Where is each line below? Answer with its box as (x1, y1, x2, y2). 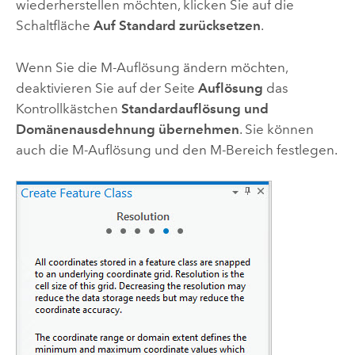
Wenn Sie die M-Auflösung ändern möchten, (15, 59, 288, 75)
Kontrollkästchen (15, 100, 121, 116)
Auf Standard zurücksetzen (93, 17, 261, 34)
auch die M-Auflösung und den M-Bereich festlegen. (15, 141, 338, 158)
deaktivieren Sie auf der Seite (15, 79, 198, 96)
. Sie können (239, 120, 314, 137)
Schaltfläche (15, 17, 94, 34)
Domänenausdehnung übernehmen (15, 120, 239, 137)
